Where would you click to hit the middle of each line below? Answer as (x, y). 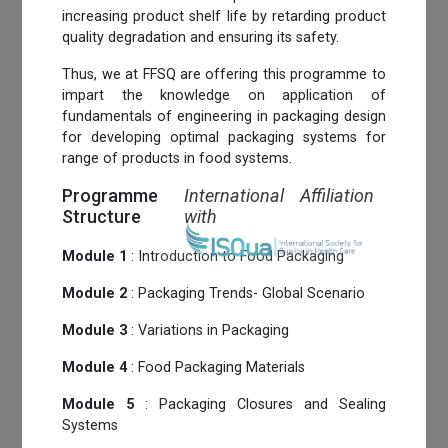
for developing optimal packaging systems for (224, 137)
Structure (102, 216)
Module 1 (95, 256)
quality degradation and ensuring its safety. (201, 37)
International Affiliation (279, 195)
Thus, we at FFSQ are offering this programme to (224, 74)
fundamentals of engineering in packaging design (224, 116)
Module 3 (95, 330)
